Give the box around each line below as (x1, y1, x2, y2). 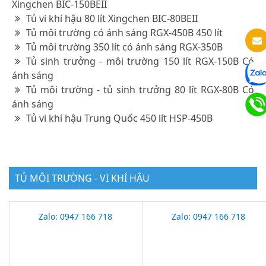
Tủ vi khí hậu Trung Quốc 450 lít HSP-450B (26, 111, 213, 125)
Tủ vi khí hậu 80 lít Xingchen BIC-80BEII (26, 11, 198, 25)
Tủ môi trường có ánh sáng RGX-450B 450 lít (26, 26, 223, 39)
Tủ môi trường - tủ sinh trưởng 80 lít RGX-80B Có (26, 83, 254, 96)
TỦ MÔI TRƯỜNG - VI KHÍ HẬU (15, 171, 150, 185)
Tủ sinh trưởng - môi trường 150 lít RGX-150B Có (26, 54, 254, 68)
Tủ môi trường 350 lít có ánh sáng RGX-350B (26, 40, 223, 53)
